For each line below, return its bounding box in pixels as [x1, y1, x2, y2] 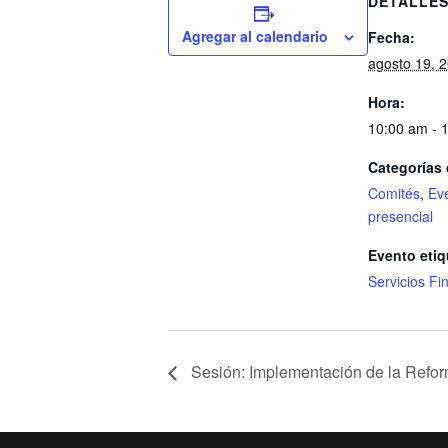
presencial [368, 205, 433, 226]
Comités [368, 182, 420, 203]
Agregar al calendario [182, 25, 328, 46]
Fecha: [368, 26, 415, 47]
